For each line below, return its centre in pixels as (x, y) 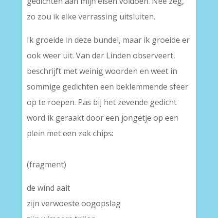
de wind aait (48, 188)
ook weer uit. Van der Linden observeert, (101, 55)
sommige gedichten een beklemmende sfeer (107, 87)
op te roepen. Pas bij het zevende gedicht (101, 102)
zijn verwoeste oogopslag (73, 203)
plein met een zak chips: (70, 133)
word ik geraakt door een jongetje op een (102, 118)
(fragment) (46, 164)
